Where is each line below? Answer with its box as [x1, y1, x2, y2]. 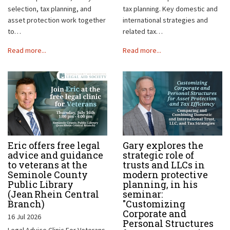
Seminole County [8, 168, 88, 181]
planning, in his [123, 178, 198, 190]
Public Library [8, 178, 73, 190]
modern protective [123, 168, 208, 181]
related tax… [123, 26, 163, 36]
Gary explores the [123, 139, 203, 151]
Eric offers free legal [8, 139, 100, 151]
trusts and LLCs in [123, 158, 205, 171]
